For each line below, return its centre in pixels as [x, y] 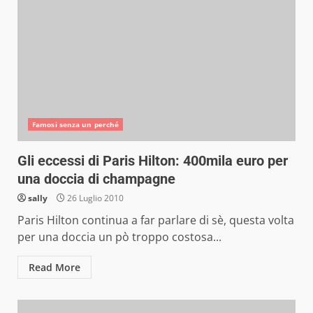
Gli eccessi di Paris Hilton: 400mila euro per [153, 161]
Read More [54, 267]
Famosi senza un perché [76, 124]
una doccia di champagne [96, 179]
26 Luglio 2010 [94, 198]
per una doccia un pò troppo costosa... [119, 237]
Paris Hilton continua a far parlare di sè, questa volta [156, 220]
